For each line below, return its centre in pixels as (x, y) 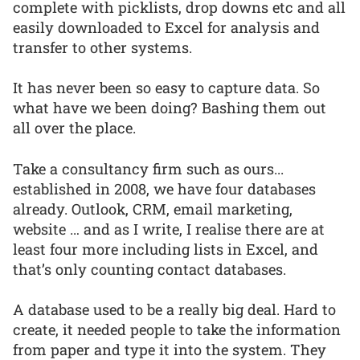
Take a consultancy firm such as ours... (148, 168)
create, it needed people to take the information (177, 330)
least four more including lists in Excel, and (166, 249)
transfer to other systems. (102, 47)
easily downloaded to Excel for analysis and (166, 27)
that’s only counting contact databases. (149, 269)
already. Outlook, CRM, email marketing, (153, 209)
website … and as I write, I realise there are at (169, 229)
